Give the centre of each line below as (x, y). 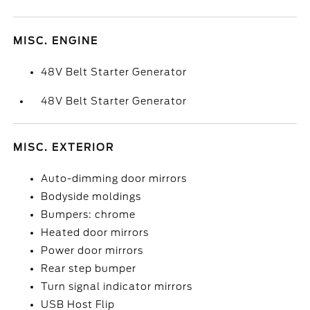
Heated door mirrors (95, 232)
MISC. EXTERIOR (64, 147)
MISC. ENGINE (56, 41)
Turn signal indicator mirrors (117, 286)
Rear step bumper (89, 268)
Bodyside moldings (91, 197)
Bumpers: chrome (89, 215)
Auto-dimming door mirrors (114, 179)
